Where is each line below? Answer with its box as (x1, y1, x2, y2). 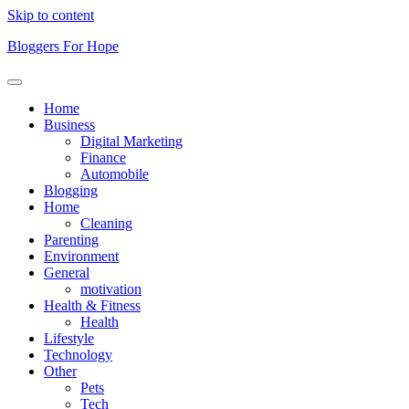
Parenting (44, 232, 99, 247)
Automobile (80, 166, 149, 182)
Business (44, 117, 95, 132)
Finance (80, 150, 126, 165)
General (44, 265, 89, 280)
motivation (80, 281, 142, 297)
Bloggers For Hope (7, 38, 119, 54)
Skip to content (7, 7, 94, 23)
